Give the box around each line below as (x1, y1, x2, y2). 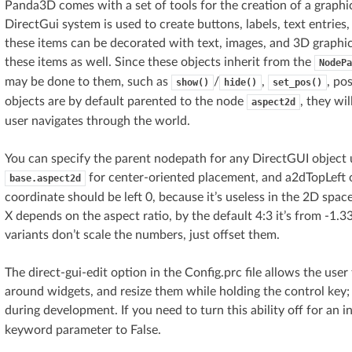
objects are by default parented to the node (5, 94, 247, 108)
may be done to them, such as (5, 75, 171, 88)
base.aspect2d (9, 172, 81, 184)
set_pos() (273, 76, 322, 88)
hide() (224, 76, 257, 88)
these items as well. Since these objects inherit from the (5, 55, 314, 68)
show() (176, 76, 209, 88)
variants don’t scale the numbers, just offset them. (5, 228, 280, 241)
